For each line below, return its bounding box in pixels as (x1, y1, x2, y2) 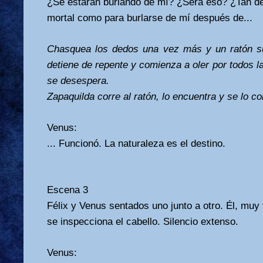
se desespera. (47, 75, 109, 86)
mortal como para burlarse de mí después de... (47, 12, 252, 23)
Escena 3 (47, 184, 88, 195)
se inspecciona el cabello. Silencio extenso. (47, 215, 238, 227)
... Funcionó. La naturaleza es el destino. (47, 137, 225, 149)
